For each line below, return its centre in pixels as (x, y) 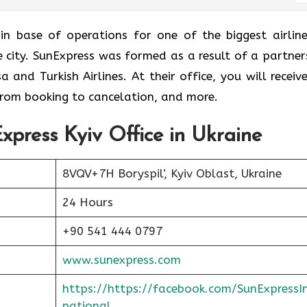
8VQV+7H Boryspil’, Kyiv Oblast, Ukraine (172, 173)
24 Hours (87, 202)
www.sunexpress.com (121, 259)
